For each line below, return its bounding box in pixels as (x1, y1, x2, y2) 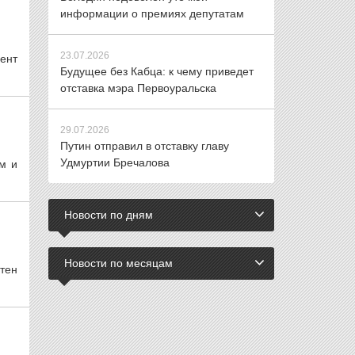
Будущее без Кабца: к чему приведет (60, 65, 254, 78)
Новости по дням (64, 208, 153, 221)
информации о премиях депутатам (60, 7, 244, 20)
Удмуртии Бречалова (60, 156, 170, 169)
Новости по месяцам (64, 257, 173, 269)
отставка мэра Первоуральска (60, 82, 216, 94)
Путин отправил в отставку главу (60, 139, 229, 152)
